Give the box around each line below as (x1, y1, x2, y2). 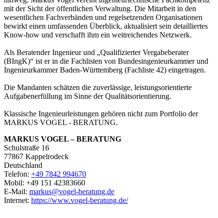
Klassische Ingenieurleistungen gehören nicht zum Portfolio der (4, 109, 198, 118)
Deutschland (4, 161, 42, 170)
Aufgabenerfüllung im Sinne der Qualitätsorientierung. (4, 92, 171, 101)
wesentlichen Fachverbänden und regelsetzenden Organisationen (4, 13, 202, 22)
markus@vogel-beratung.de (29, 187, 114, 196)
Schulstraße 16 (4, 144, 49, 152)
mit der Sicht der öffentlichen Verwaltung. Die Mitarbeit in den (4, 4, 196, 13)
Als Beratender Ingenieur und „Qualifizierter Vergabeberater (4, 48, 189, 57)
